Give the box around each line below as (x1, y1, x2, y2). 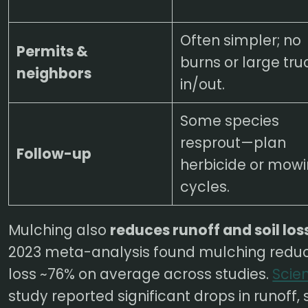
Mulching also (8, 220, 111, 241)
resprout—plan (179, 132, 286, 153)
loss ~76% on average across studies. (8, 264, 273, 285)
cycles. (179, 176, 230, 197)
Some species (179, 110, 279, 131)
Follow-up (16, 143, 91, 164)
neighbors (16, 63, 91, 83)
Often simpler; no (179, 30, 301, 50)
